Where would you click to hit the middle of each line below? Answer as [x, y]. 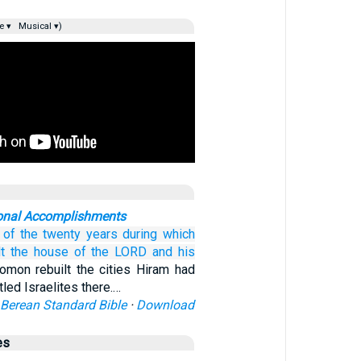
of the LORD [110, 252]
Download [166, 305]
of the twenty [42, 234]
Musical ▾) [39, 26]
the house [39, 252]
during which [159, 234]
